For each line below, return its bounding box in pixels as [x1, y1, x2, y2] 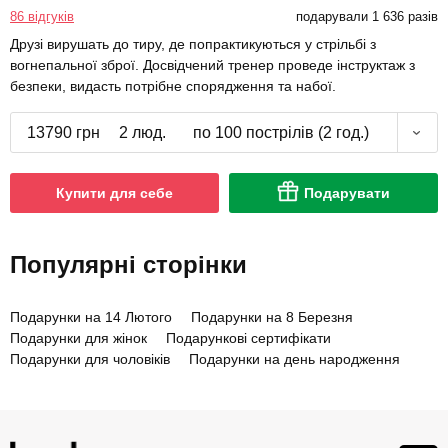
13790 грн [26, 124, 100, 142]
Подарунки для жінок [10, 330, 147, 347]
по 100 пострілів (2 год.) [192, 124, 369, 142]
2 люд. [118, 124, 166, 142]
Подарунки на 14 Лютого [10, 309, 172, 326]
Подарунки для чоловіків [10, 351, 170, 368]
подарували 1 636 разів [295, 9, 438, 25]
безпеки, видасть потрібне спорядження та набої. [10, 78, 336, 95]
